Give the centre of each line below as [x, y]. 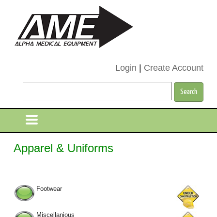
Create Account [173, 68]
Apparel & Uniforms [64, 148]
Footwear [49, 189]
